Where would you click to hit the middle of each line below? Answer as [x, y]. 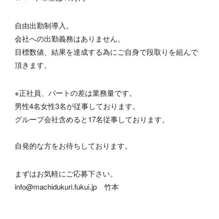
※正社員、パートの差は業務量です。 [76, 93]
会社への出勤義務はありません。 [70, 38]
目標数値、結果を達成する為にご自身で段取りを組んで [106, 52]
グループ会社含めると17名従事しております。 [92, 119]
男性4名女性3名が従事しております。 [77, 106]
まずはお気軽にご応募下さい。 [66, 173]
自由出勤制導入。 [44, 25]
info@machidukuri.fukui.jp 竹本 [67, 186]
